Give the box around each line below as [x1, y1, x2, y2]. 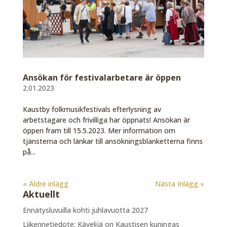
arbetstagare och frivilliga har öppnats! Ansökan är [22, 115, 190, 125]
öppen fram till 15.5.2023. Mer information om [22, 125, 175, 135]
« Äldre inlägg [22, 178, 68, 188]
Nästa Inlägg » [155, 178, 205, 188]
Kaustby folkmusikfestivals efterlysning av [22, 104, 161, 114]
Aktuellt [22, 187, 60, 200]
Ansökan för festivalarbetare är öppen [22, 71, 181, 83]
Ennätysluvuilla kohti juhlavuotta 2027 [22, 205, 148, 215]
